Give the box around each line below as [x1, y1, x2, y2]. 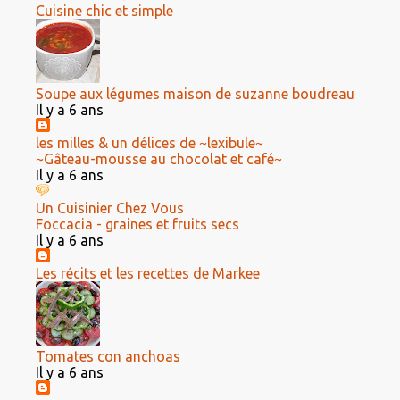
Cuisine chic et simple [36, 3, 173, 19]
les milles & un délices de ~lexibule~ [36, 135, 263, 151]
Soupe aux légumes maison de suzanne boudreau [36, 86, 354, 102]
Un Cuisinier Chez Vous [36, 200, 184, 216]
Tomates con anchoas [36, 348, 180, 364]
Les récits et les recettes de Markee [36, 265, 260, 281]
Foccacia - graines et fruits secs [36, 216, 239, 232]
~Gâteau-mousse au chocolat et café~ [36, 151, 282, 167]
